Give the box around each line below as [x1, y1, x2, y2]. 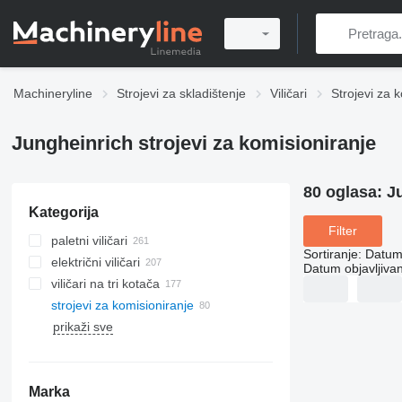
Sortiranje [302, 246, 358, 261]
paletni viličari [50, 233, 127, 248]
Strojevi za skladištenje [117, 86, 246, 100]
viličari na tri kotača [50, 276, 160, 291]
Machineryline [13, 86, 92, 100]
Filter [328, 223, 357, 239]
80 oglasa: [302, 183, 387, 201]
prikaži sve [52, 319, 113, 334]
